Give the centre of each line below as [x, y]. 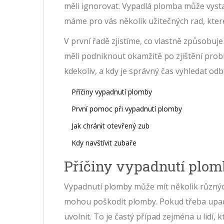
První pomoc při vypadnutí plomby [127, 109]
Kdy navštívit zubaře [104, 143]
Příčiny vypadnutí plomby [112, 92]
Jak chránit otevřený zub [110, 126]
